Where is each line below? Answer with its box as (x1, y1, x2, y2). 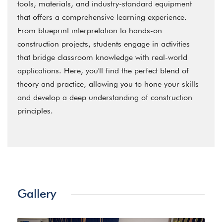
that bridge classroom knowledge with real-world (17, 53, 187, 62)
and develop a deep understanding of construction (17, 93, 192, 102)
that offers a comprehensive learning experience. (17, 12, 187, 22)
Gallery (17, 186, 56, 201)
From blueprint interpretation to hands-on (17, 26, 162, 35)
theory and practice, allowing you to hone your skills (17, 79, 199, 89)
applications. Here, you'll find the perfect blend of (17, 66, 189, 75)
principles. (17, 106, 53, 115)
